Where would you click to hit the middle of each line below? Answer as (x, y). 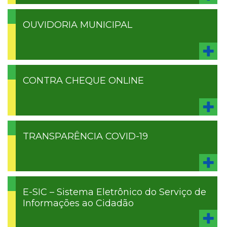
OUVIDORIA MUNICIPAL (78, 25)
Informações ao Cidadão (78, 203)
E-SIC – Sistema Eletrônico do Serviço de (115, 192)
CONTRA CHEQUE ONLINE (83, 81)
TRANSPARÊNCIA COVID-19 (85, 137)
